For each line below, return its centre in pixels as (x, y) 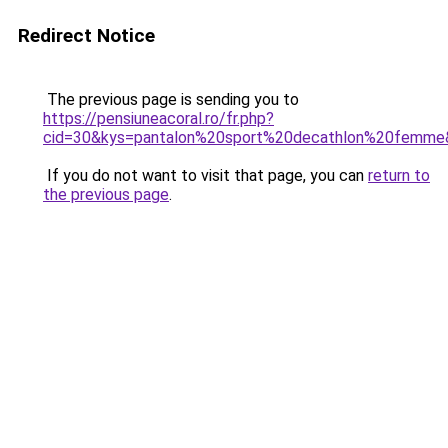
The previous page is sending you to (171, 99)
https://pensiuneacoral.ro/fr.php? (158, 118)
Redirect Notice (86, 35)
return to (399, 175)
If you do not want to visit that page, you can (205, 175)
